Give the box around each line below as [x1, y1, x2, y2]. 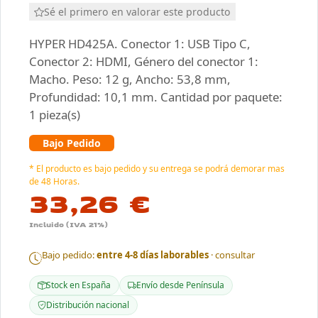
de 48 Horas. [29, 175, 79, 188]
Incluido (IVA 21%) [29, 219, 108, 230]
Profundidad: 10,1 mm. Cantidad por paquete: [29, 89, 283, 106]
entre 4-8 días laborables [97, 248, 209, 262]
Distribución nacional [46, 299, 129, 312]
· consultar [209, 248, 255, 262]
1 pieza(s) [29, 106, 80, 124]
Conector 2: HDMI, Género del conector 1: [29, 53, 258, 70]
